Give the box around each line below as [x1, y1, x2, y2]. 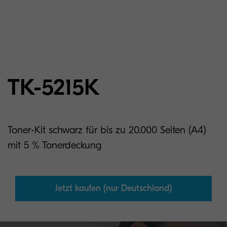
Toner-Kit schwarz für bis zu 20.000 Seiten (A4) [8, 124, 206, 136]
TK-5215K [8, 74, 100, 101]
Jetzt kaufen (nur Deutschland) [55, 183, 172, 194]
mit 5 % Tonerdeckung [8, 139, 101, 151]
